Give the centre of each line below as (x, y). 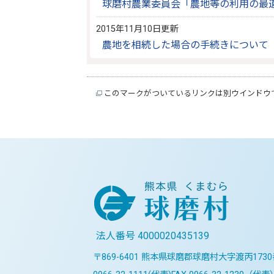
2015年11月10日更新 (137, 29)
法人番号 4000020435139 (153, 236)
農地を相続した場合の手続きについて (186, 45)
